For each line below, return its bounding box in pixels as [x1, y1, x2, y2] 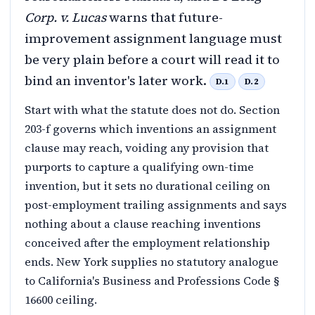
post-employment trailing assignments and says [25, 196, 287, 212]
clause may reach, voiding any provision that [25, 139, 269, 155]
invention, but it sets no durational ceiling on [25, 177, 270, 193]
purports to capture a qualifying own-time [25, 158, 254, 174]
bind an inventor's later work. [25, 71, 207, 89]
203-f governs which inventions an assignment [25, 120, 276, 136]
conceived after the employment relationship [25, 234, 270, 250]
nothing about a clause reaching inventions [25, 215, 261, 231]
